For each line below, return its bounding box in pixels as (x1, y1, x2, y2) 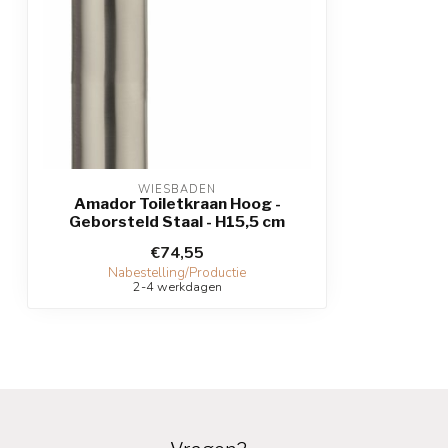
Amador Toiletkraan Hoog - (73, 194, 281, 214)
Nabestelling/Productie (108, 264, 246, 283)
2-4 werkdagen (132, 278, 222, 296)
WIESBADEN (138, 182, 216, 198)
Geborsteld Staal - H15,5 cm (69, 212, 285, 232)
